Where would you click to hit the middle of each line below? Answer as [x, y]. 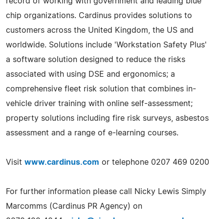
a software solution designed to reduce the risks [96, 59]
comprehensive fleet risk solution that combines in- [101, 89]
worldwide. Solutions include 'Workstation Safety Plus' [106, 45]
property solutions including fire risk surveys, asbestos [107, 118]
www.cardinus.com [62, 162]
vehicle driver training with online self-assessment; [99, 103]
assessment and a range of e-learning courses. [92, 133]
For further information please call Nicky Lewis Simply [106, 191]
